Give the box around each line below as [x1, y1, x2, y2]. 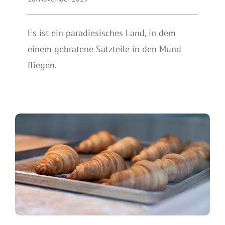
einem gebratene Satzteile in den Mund [28, 43, 181, 55]
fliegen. [28, 59, 57, 71]
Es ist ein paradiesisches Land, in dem [28, 27, 176, 39]
